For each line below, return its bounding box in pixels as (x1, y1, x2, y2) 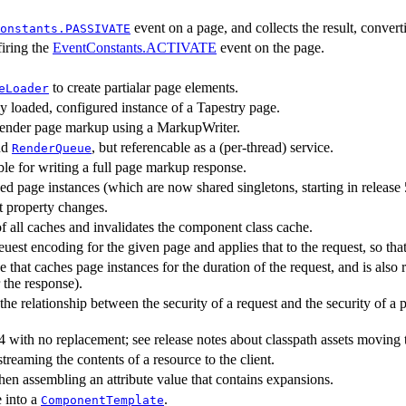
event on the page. (217, 39, 324, 55)
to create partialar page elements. (49, 79, 238, 95)
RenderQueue (12, 140, 92, 155)
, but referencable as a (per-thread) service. (92, 139, 333, 155)
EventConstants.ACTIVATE (53, 39, 217, 55)
